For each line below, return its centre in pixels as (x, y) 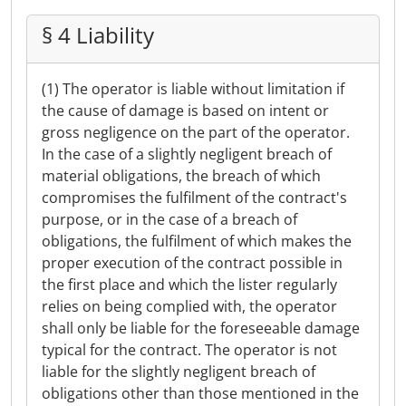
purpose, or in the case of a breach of (169, 219)
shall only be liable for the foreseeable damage (201, 328)
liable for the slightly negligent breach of (179, 372)
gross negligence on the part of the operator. (196, 132)
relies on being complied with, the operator (189, 306)
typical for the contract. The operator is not (189, 350)
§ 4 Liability (98, 35)
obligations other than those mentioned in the (200, 393)
